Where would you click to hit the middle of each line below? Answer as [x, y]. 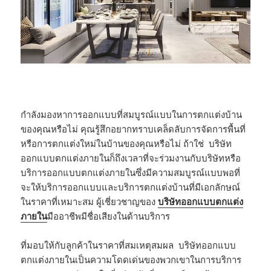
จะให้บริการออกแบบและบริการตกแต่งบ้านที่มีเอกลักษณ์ [131, 187]
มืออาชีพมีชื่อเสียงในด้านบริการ [109, 216]
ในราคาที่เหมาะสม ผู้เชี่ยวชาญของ [90, 202]
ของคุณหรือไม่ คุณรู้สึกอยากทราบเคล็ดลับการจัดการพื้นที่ [133, 129]
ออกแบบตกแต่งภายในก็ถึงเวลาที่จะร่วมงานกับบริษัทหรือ [131, 158]
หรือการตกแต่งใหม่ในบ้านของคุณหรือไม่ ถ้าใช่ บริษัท [126, 144]
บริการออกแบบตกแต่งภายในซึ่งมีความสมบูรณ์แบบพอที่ [131, 173]
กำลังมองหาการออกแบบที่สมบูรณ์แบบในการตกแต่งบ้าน [132, 115]
